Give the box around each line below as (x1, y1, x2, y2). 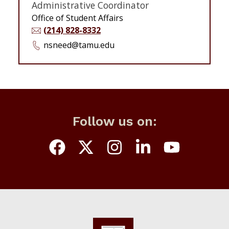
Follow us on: (72, 113, 157, 129)
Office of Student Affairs (32, 12, 123, 24)
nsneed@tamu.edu (43, 39, 114, 51)
